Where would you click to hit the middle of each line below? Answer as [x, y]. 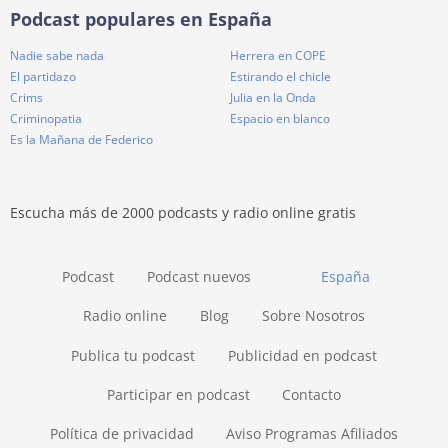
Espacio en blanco [280, 119]
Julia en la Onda [273, 98]
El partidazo [43, 77]
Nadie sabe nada [57, 56]
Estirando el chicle [280, 77]
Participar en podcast [178, 394]
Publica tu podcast [133, 355]
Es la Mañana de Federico [81, 140]
